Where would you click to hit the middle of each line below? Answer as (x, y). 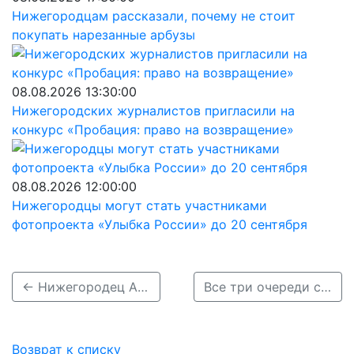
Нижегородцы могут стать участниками (139, 205)
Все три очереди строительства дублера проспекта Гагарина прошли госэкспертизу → (326, 287)
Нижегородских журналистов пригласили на (153, 111)
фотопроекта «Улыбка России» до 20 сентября (160, 224)
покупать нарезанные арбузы (104, 35)
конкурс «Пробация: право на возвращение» (153, 130)
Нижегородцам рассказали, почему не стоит (154, 16)
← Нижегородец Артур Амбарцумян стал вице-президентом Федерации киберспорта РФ (143, 287)
